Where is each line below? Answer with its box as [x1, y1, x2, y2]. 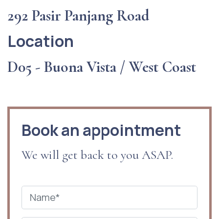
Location [7, 30, 74, 52]
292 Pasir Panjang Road [7, 5, 149, 25]
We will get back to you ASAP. [22, 147, 173, 162]
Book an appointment [22, 119, 181, 141]
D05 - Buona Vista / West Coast [7, 57, 196, 76]
